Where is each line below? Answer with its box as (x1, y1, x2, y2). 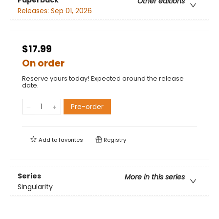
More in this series (125, 172, 185, 182)
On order (22, 57, 65, 70)
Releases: (18, 5, 51, 16)
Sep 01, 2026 (51, 5, 92, 16)
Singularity (18, 181, 53, 192)
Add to (37, 136, 59, 144)
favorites (59, 136, 83, 144)
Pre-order (71, 102, 104, 112)
